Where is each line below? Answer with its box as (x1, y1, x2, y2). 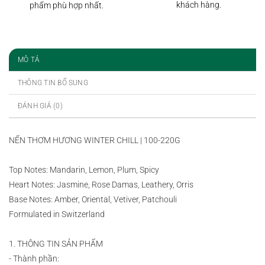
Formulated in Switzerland (9, 209, 106, 220)
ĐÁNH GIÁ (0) (18, 102, 63, 111)
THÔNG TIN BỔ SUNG (18, 79, 88, 88)
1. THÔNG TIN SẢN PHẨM (9, 239, 103, 250)
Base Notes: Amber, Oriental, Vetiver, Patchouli (9, 195, 180, 205)
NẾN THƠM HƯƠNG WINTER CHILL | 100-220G (9, 135, 180, 146)
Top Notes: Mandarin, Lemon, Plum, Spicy (9, 165, 159, 176)
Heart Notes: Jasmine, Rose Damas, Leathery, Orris (9, 180, 195, 190)
